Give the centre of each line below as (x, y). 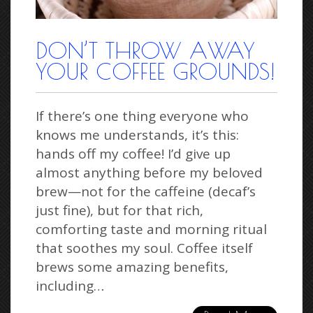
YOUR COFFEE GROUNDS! (155, 72)
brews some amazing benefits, (132, 267)
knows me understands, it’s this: (137, 135)
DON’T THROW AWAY (145, 51)
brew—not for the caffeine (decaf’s (146, 192)
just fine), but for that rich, (119, 211)
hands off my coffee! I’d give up (133, 154)
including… (70, 286)
